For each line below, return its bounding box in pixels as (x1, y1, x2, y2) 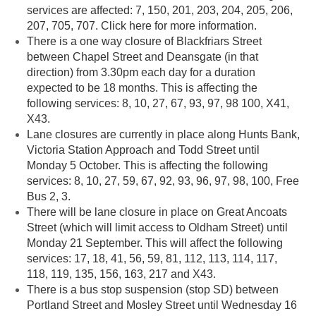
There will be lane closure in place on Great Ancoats (27, 206, 287, 219)
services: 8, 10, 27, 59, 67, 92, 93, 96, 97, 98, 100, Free (27, 175, 299, 188)
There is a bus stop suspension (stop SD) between (27, 284, 279, 296)
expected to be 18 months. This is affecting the (27, 82, 257, 95)
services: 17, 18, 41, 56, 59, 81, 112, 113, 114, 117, (27, 253, 277, 265)
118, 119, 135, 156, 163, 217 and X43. (27, 268, 216, 281)
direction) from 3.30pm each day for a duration (27, 66, 255, 79)
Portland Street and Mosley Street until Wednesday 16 (27, 299, 297, 312)
